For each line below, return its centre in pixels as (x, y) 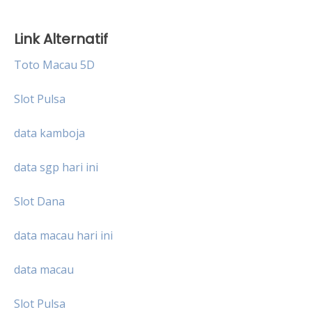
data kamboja (49, 133)
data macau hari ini (63, 235)
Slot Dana (39, 201)
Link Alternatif (61, 39)
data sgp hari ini (56, 167)
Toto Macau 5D (54, 64)
